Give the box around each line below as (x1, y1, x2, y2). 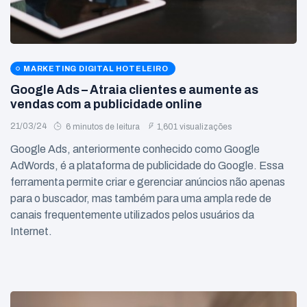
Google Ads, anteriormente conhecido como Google (10, 143, 260, 155)
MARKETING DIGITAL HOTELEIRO (23, 64, 169, 73)
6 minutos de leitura (64, 122, 140, 132)
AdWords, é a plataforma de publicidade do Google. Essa (10, 160, 284, 171)
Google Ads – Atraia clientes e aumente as (10, 84, 258, 97)
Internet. (10, 225, 52, 237)
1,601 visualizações (157, 122, 232, 132)
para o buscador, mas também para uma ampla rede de (10, 193, 271, 204)
